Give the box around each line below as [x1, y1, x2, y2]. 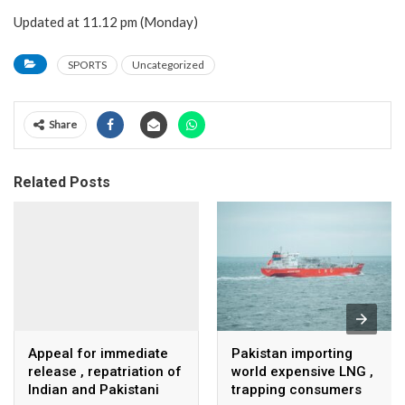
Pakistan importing [231, 345, 353, 363]
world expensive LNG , [231, 363, 373, 381]
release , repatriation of [28, 363, 182, 381]
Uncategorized [132, 57, 204, 71]
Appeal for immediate [28, 345, 168, 363]
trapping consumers [231, 381, 362, 399]
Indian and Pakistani [28, 381, 159, 399]
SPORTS [68, 57, 107, 71]
